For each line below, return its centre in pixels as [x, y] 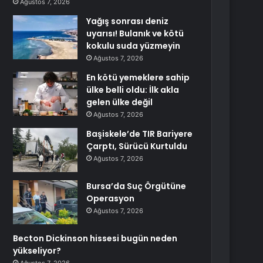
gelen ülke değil [120, 102]
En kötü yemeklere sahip [138, 77]
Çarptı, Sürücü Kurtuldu [137, 146]
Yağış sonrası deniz [128, 21]
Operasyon [111, 198]
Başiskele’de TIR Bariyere [140, 134]
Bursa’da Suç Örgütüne [136, 186]
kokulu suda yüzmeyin [134, 46]
